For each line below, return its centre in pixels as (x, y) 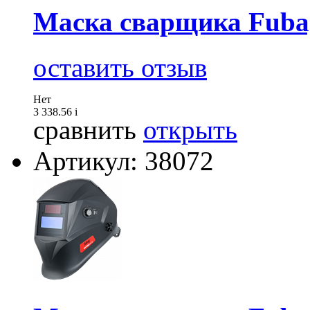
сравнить (85, 130)
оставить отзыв (120, 68)
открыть (190, 130)
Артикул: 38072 (124, 161)
